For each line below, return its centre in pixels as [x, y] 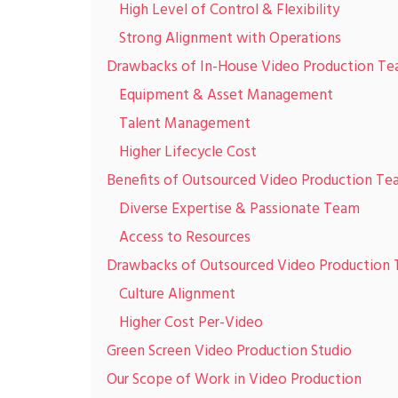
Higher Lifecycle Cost [188, 152]
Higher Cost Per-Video [191, 323]
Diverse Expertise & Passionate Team [239, 209]
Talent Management [185, 124]
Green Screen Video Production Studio [229, 351]
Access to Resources [185, 238]
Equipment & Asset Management [226, 96]
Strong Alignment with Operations [230, 39]
